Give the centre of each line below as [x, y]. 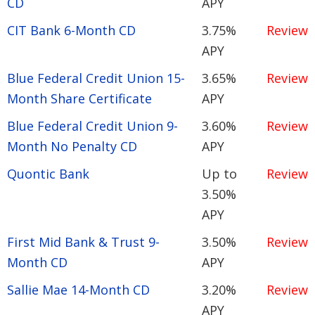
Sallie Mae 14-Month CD [78, 289]
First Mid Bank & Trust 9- [83, 242]
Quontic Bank [48, 173]
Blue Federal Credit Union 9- [92, 126]
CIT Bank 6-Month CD [71, 30]
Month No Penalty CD [72, 146]
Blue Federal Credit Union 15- [96, 78]
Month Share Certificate [79, 98]
